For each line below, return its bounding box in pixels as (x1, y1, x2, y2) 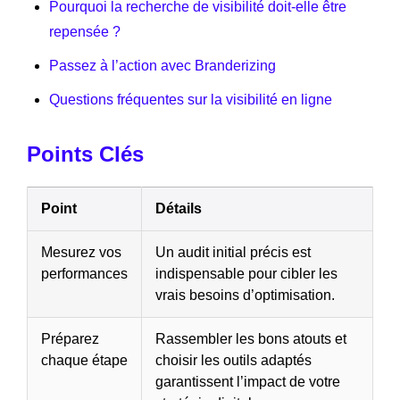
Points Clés (27, 141, 144, 166)
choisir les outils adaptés (155, 352, 312, 368)
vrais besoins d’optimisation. (155, 287, 335, 303)
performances (41, 265, 128, 281)
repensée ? (49, 23, 121, 39)
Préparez (41, 330, 99, 346)
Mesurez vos (41, 244, 121, 260)
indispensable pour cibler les (155, 265, 337, 281)
